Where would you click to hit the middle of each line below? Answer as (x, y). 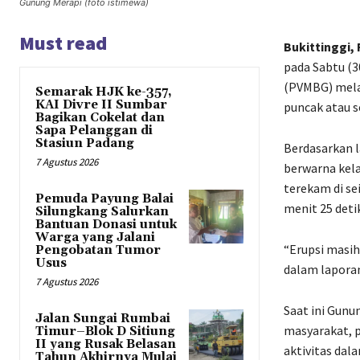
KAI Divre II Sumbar (101, 104)
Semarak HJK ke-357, (104, 92)
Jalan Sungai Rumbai (103, 318)
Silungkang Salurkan (102, 211)
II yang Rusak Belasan (106, 344)
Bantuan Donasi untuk (106, 224)
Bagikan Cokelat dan (100, 117)
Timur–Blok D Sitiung (105, 331)
